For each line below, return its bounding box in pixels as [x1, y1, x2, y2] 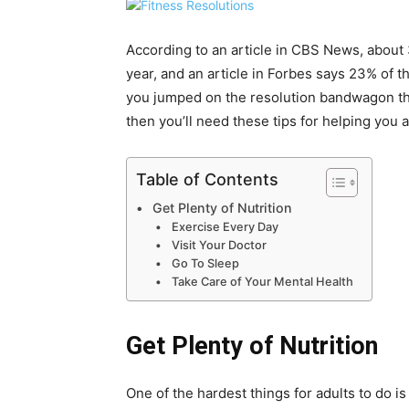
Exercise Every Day [171, 220, 278, 235]
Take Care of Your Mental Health [171, 275, 353, 289]
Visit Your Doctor [171, 238, 267, 253]
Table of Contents [136, 169, 278, 189]
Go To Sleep [171, 257, 239, 271]
